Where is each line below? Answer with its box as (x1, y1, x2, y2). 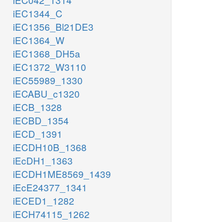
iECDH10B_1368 (13, 140, 87, 154)
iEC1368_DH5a (13, 47, 80, 60)
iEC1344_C (13, 6, 62, 20)
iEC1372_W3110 (13, 60, 86, 74)
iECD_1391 (13, 127, 62, 141)
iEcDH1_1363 (13, 154, 73, 167)
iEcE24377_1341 (13, 180, 87, 194)
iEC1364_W (13, 33, 64, 47)
